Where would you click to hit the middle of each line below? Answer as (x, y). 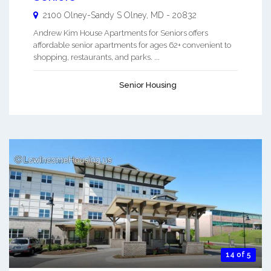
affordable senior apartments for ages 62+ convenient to (132, 45)
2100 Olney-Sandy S (82, 15)
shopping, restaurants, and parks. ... (96, 57)
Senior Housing (148, 85)
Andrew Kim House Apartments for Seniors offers (121, 33)
